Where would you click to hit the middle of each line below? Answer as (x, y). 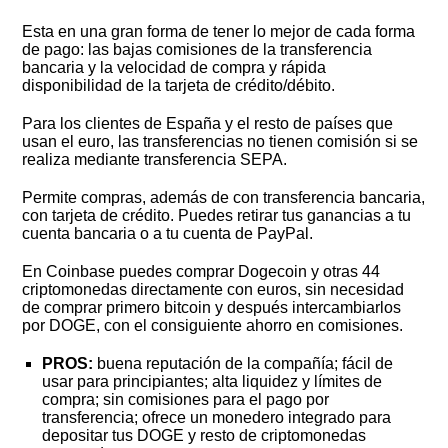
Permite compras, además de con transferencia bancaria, (224, 198)
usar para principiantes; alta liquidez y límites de (212, 382)
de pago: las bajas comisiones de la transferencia (197, 50)
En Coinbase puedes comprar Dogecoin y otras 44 (201, 272)
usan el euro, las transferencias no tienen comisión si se (220, 142)
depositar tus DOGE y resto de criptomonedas (204, 436)
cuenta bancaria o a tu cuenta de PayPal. (168, 234)
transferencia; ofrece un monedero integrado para (217, 418)
